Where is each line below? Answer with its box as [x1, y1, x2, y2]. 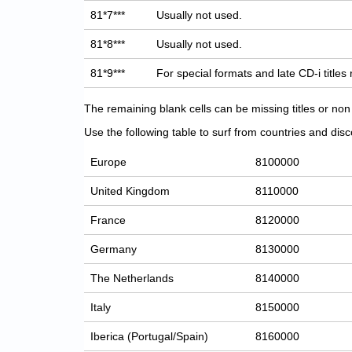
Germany [90, 243, 137, 256]
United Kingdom [90, 185, 170, 198]
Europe [90, 156, 127, 169]
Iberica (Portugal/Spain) [90, 330, 209, 343]
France [90, 214, 126, 227]
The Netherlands [90, 272, 174, 285]
